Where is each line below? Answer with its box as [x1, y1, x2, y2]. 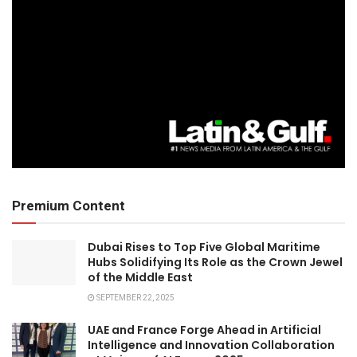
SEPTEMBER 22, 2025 [95, 292, 175, 304]
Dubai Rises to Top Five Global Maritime [88, 238, 320, 255]
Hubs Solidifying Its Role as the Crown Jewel [88, 253, 343, 270]
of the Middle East [88, 269, 193, 285]
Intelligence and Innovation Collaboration [88, 336, 335, 353]
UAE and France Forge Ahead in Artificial [88, 321, 321, 338]
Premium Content [12, 195, 125, 216]
